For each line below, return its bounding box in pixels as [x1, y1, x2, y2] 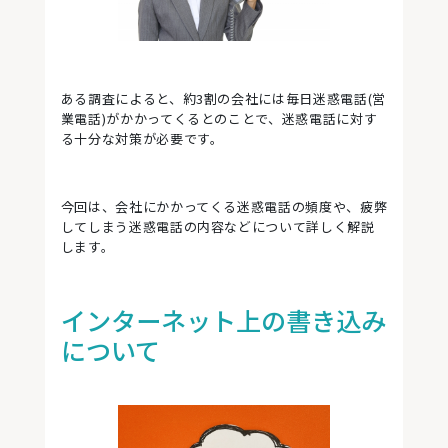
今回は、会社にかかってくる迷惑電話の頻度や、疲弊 [60, 197, 388, 217]
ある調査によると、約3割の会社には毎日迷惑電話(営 [60, 89, 386, 109]
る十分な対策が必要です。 [60, 129, 224, 149]
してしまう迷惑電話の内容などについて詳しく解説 [60, 217, 375, 237]
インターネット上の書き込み [60, 302, 386, 339]
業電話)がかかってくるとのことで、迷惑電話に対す [60, 109, 378, 129]
